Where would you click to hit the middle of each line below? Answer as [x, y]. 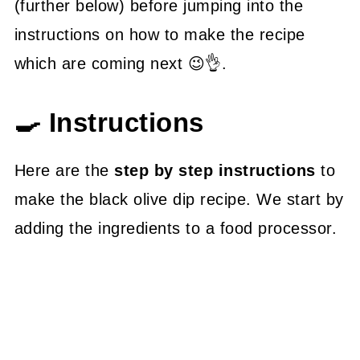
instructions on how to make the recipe [160, 34]
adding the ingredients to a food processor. [176, 228]
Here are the [64, 170]
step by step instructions [215, 170]
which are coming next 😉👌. [121, 63]
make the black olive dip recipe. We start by [179, 199]
